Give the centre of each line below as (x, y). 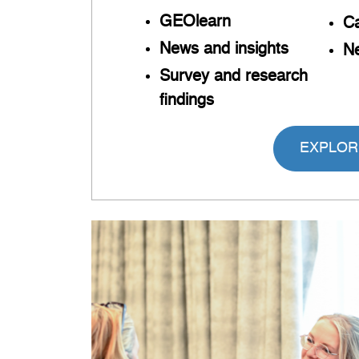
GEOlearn (196, 22)
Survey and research (234, 77)
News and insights (224, 49)
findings (187, 101)
